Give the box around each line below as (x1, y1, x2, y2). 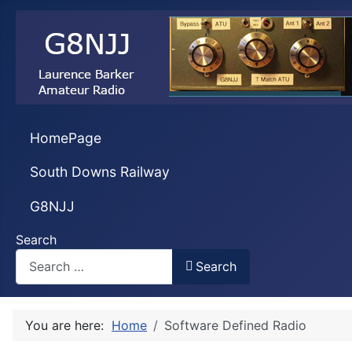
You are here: (25, 317, 112, 333)
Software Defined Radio (164, 317, 306, 333)
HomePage (29, 129, 101, 146)
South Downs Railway (29, 163, 170, 181)
